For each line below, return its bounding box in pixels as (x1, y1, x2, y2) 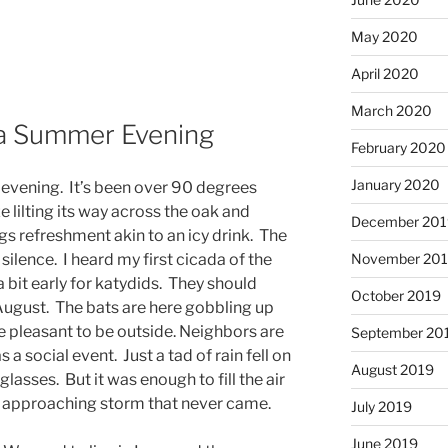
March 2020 (350, 101, 432, 119)
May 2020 (350, 27, 418, 45)
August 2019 (350, 360, 434, 378)
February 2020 (350, 138, 446, 156)
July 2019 (350, 397, 412, 415)
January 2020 (350, 175, 440, 193)
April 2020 (350, 64, 419, 82)
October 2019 (350, 286, 441, 304)
